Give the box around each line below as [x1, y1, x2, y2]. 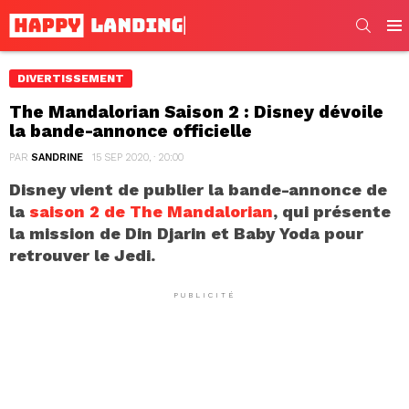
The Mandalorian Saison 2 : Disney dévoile [9, 100, 383, 122]
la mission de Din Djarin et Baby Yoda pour [9, 223, 363, 243]
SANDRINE [31, 151, 83, 163]
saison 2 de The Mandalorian [29, 201, 273, 221]
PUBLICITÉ [173, 290, 236, 299]
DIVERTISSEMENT [17, 71, 124, 85]
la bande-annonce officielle [9, 120, 252, 142]
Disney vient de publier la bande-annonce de [9, 179, 387, 199]
